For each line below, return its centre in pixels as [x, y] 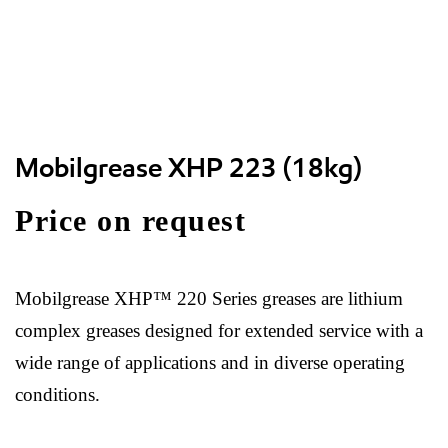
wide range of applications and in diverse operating [210, 362]
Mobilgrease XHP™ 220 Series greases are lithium [209, 298]
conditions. [57, 394]
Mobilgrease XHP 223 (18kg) [188, 167]
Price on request [130, 220]
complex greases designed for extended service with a [219, 330]
